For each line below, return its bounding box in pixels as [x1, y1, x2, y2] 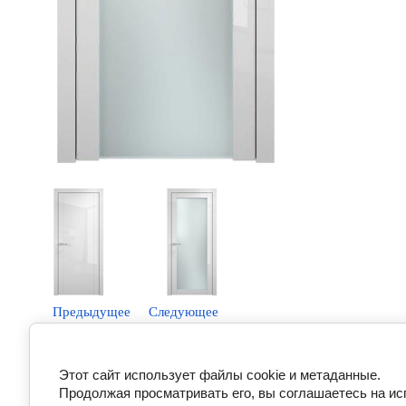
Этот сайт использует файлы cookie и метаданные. [59, 367, 381, 382]
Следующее [149, 304, 218, 319]
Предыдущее [53, 304, 130, 319]
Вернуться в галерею [70, 354, 192, 368]
